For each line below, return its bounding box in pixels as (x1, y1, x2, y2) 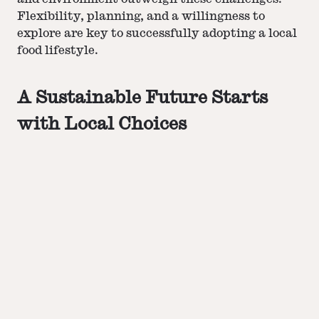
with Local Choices (17, 115, 187, 133)
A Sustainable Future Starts (17, 89, 268, 107)
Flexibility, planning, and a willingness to (17, 11, 265, 23)
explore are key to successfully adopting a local (17, 28, 297, 40)
